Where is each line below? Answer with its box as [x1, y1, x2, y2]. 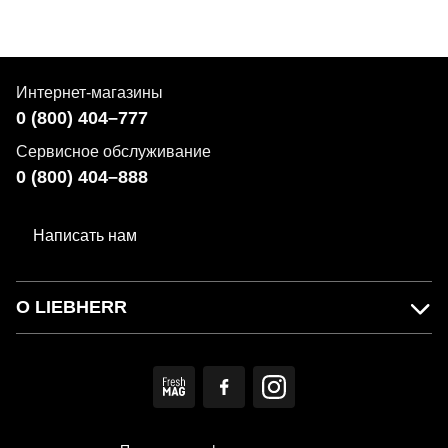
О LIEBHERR [16, 297, 127, 317]
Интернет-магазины [16, 84, 163, 101]
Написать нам [33, 227, 137, 244]
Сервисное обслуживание [16, 143, 211, 160]
